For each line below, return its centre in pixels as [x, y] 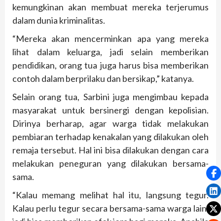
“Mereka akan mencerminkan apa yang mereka [110, 39]
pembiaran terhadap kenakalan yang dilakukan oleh [110, 137]
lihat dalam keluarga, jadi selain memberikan [110, 52]
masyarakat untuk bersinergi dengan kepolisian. [110, 110]
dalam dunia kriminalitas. [59, 20]
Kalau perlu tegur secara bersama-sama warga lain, [110, 208]
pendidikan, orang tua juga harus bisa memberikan [110, 65]
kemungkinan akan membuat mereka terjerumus [110, 7]
